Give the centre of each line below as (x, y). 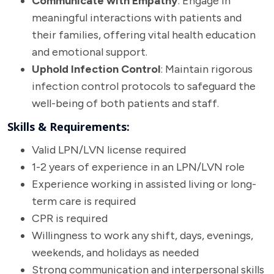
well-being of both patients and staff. (125, 103)
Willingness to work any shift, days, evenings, (143, 235)
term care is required (84, 201)
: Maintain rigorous (206, 69)
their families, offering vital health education (144, 35)
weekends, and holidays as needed (115, 253)
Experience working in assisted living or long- (144, 184)
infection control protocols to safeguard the (144, 86)
